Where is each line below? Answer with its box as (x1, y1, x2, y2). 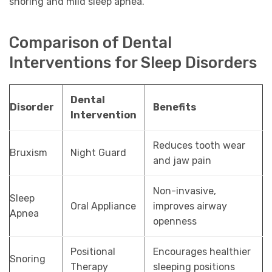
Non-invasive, (152, 185, 216, 197)
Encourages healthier (152, 245, 251, 257)
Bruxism (10, 146, 47, 158)
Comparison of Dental (9, 33, 172, 52)
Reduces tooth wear (152, 139, 245, 151)
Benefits (152, 101, 196, 113)
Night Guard (70, 146, 126, 158)
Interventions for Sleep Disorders (9, 53, 257, 72)
